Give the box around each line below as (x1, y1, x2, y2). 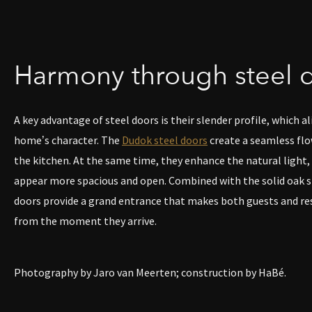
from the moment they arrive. (14, 213, 157, 228)
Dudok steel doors (122, 132, 208, 147)
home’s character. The (14, 132, 122, 147)
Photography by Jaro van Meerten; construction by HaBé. (14, 265, 286, 279)
